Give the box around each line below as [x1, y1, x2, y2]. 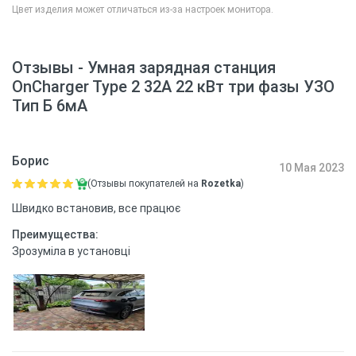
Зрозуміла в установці [12, 245, 130, 258]
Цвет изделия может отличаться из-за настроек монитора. [12, 4, 273, 16]
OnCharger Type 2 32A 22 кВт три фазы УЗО [12, 77, 335, 97]
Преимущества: [12, 228, 99, 242]
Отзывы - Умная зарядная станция [12, 58, 276, 78]
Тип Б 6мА [12, 96, 87, 116]
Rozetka [201, 178, 241, 190]
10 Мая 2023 [279, 161, 344, 175]
